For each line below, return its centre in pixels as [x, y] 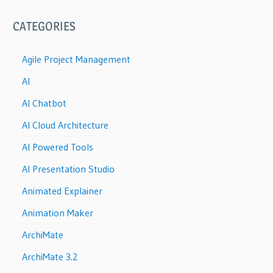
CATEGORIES [44, 27]
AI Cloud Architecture [66, 125]
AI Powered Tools [58, 147]
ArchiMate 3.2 [50, 257]
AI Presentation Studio [69, 169]
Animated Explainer [62, 191]
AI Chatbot [44, 103]
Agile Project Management [76, 59]
